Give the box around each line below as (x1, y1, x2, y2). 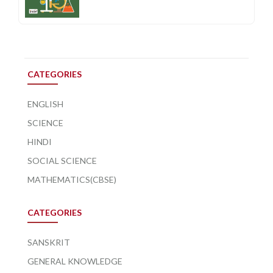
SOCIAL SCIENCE (27, 155, 97, 166)
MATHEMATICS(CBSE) (27, 174, 116, 185)
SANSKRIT (27, 236, 70, 247)
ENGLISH (27, 98, 63, 109)
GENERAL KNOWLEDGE (27, 255, 122, 266)
